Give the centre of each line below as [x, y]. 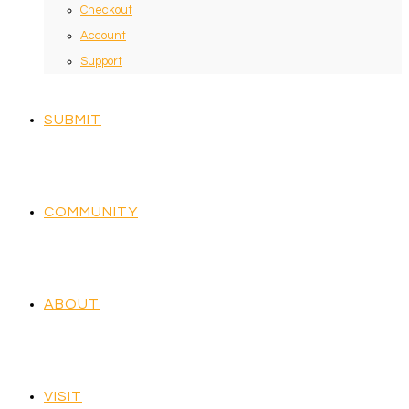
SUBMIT [73, 119]
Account [103, 35]
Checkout [106, 10]
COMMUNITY [91, 211]
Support [101, 61]
